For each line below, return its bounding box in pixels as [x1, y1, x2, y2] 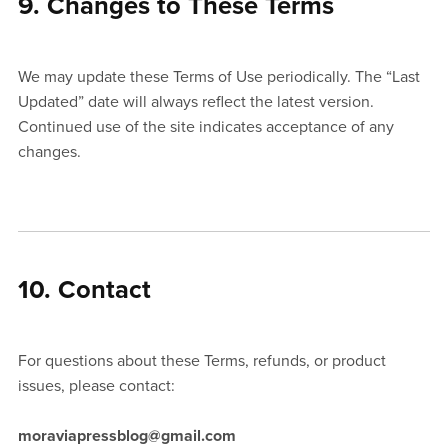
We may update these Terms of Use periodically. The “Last [17, 67, 420, 88]
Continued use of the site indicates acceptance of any [17, 117, 394, 138]
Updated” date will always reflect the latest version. [17, 92, 374, 113]
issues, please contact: [17, 376, 175, 397]
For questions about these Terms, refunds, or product [17, 351, 386, 372]
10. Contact [17, 275, 151, 306]
